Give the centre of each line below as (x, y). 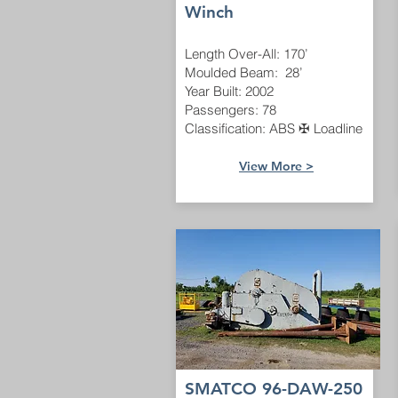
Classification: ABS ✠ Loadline (274, 128)
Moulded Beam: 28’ (243, 72)
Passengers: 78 (231, 110)
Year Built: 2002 (229, 91)
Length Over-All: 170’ (246, 54)
